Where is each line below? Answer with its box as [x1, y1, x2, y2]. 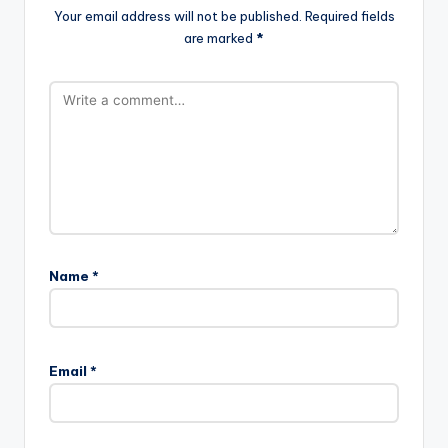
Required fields [304, 8, 395, 25]
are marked [184, 30, 256, 47]
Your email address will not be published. [53, 8, 302, 25]
